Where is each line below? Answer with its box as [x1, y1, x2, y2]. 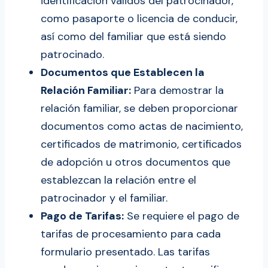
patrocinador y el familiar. [41, 191, 167, 206]
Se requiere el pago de [124, 209, 239, 224]
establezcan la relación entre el [41, 173, 196, 188]
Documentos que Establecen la [41, 65, 205, 80]
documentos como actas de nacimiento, [41, 119, 243, 134]
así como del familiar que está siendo [41, 29, 226, 44]
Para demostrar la [131, 83, 224, 98]
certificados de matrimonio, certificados [41, 137, 242, 152]
